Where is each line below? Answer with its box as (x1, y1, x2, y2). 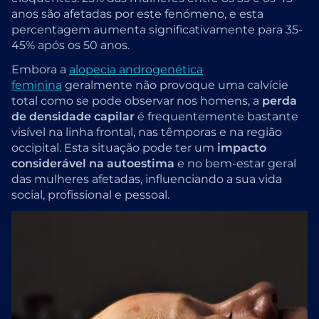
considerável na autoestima (11, 155, 174, 171)
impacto (217, 140, 266, 155)
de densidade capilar (11, 108, 135, 124)
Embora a (11, 61, 69, 77)
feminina (11, 77, 62, 93)
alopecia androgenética (69, 61, 203, 77)
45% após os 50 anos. (11, 37, 130, 53)
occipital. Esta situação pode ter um (11, 140, 217, 155)
